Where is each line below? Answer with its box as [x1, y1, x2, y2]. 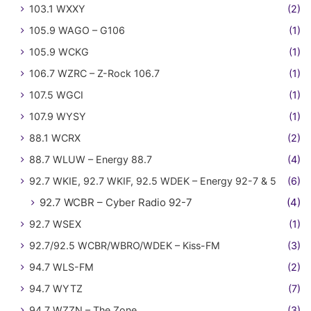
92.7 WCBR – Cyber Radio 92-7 [40, 195, 192, 209]
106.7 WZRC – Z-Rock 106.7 [29, 67, 160, 79]
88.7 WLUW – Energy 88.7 [29, 153, 152, 165]
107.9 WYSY [29, 110, 86, 122]
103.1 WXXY [29, 2, 85, 15]
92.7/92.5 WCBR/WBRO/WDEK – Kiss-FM [29, 239, 220, 251]
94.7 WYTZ [29, 282, 83, 294]
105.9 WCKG [29, 45, 89, 58]
